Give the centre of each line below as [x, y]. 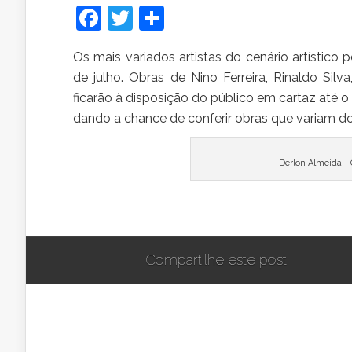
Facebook [158, 18]
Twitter [173, 18]
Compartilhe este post [216, 260]
